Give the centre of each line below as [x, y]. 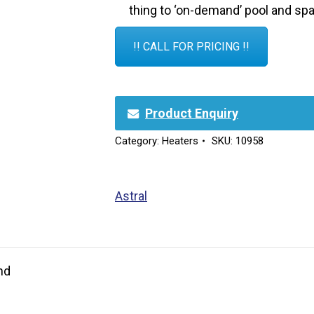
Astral [131, 196]
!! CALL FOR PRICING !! [191, 47]
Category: [138, 141]
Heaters [180, 141]
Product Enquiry [192, 113]
